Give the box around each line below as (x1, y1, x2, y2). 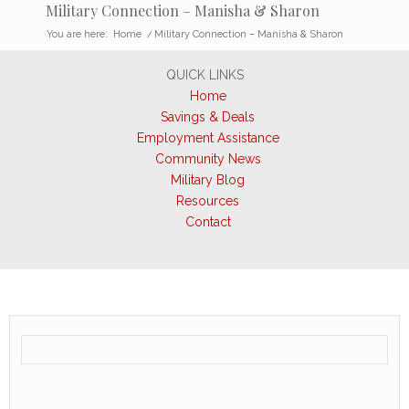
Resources (176, 193, 239, 208)
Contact (184, 214, 231, 229)
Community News (154, 151, 261, 166)
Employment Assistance (136, 130, 279, 145)
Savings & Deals (161, 109, 255, 124)
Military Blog (171, 172, 245, 187)
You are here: (47, 27, 108, 40)
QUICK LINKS (165, 67, 244, 82)
